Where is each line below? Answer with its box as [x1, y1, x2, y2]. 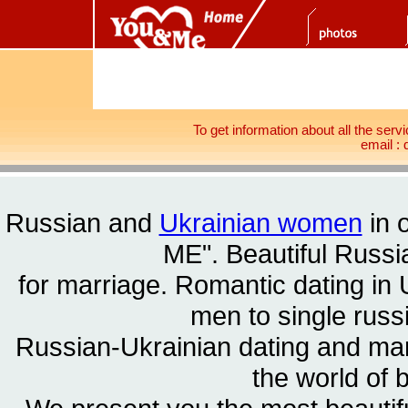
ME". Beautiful [162, 239, 334, 270]
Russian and [5, 208, 159, 239]
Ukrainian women [158, 208, 362, 239]
